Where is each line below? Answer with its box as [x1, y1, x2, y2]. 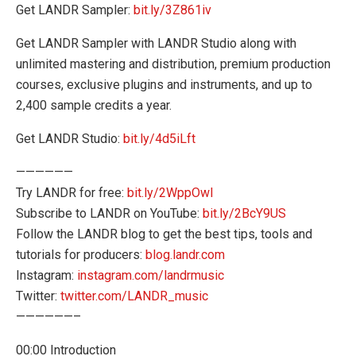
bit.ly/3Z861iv [133, 2, 211, 18]
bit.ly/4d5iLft [123, 131, 195, 147]
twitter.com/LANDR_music [60, 288, 208, 304]
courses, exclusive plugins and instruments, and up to [16, 77, 312, 93]
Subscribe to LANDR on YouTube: [16, 206, 203, 222]
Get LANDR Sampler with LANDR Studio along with [16, 36, 296, 52]
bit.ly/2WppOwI [127, 185, 214, 201]
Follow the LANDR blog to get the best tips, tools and [16, 226, 312, 242]
